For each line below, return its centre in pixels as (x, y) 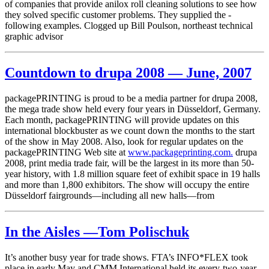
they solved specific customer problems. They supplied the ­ (118, 14)
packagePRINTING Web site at (66, 152)
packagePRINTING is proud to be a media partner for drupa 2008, (131, 98)
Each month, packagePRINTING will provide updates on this (122, 119)
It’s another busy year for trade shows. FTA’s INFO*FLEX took (126, 257)
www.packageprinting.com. (180, 152)
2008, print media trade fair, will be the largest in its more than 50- (129, 163)
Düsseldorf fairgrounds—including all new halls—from (110, 195)
